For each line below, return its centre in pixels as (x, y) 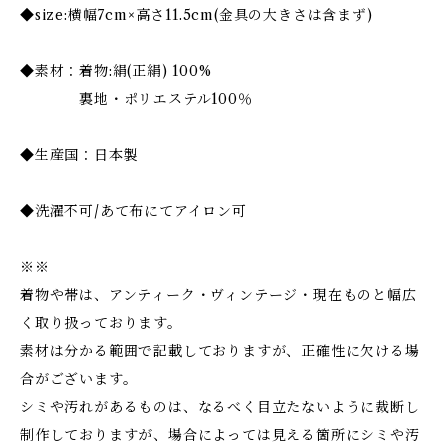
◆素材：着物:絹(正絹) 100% (116, 70)
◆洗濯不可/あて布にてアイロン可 (133, 210)
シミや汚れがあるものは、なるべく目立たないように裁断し (220, 406)
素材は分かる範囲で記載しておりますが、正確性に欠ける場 (220, 350)
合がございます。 (79, 378)
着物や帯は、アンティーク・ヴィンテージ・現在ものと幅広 (218, 294)
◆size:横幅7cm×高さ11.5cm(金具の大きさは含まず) (196, 14)
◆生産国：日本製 (79, 154)
